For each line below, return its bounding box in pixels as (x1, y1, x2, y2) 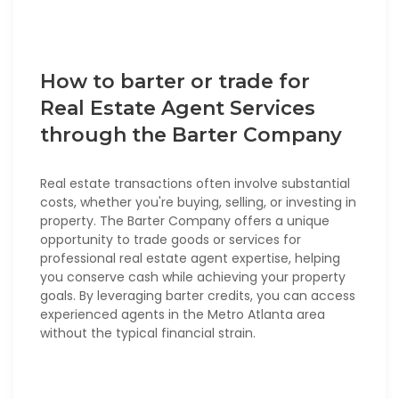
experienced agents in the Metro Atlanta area (40, 305, 325, 324)
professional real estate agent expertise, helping (40, 249, 340, 268)
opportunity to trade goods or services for (40, 231, 301, 249)
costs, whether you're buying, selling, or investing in (40, 193, 356, 212)
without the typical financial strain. (40, 324, 256, 343)
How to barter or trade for (40, 69, 310, 94)
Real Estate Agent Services (40, 96, 315, 121)
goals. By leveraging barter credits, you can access (40, 287, 355, 305)
